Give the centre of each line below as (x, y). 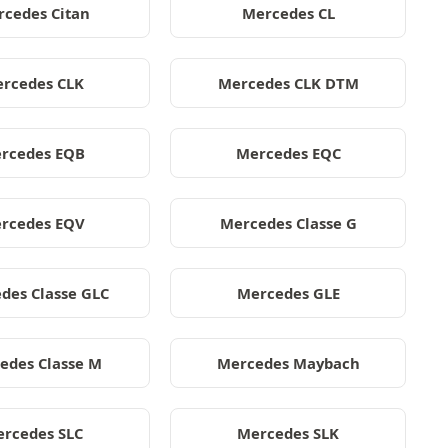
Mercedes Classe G (288, 223)
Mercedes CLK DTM (288, 83)
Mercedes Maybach (288, 363)
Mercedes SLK (288, 433)
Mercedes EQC (288, 153)
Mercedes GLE (288, 293)
